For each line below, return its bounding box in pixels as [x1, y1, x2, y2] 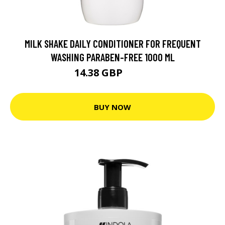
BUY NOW [94, 101, 131, 112]
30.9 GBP [125, 70, 151, 78]
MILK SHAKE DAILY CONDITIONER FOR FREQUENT [24, 37, 201, 50]
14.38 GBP [74, 66, 125, 79]
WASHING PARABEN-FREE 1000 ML [50, 51, 175, 63]
